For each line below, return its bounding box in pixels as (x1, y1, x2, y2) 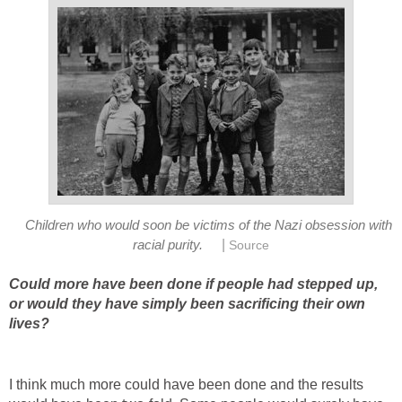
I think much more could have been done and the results (9, 376, 363, 392)
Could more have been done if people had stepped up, (9, 275, 378, 292)
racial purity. (133, 238, 204, 253)
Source (228, 239, 269, 253)
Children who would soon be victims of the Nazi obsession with (24, 218, 392, 233)
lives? (9, 315, 49, 331)
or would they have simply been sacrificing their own (9, 295, 365, 311)
